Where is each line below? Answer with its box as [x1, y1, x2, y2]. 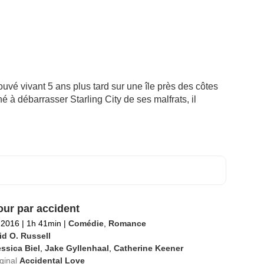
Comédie [68, 219, 104, 229]
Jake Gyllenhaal [44, 243, 109, 253]
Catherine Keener [113, 243, 183, 253]
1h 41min [24, 219, 64, 229]
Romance [108, 219, 146, 229]
